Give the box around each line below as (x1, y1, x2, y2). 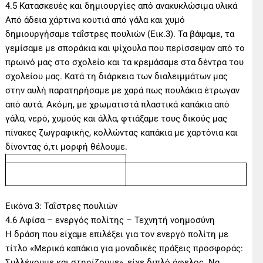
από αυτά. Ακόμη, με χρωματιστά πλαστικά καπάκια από (5, 99, 230, 110)
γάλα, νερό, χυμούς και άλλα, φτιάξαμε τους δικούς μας (5, 113, 228, 124)
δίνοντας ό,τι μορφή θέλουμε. (5, 141, 149, 153)
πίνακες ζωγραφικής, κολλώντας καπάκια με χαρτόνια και (5, 127, 238, 139)
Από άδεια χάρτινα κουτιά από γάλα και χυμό (5, 15, 186, 26)
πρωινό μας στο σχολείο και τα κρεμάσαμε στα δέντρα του (5, 57, 244, 68)
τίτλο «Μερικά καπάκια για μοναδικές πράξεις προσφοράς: (5, 243, 244, 254)
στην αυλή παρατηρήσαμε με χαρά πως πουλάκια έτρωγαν (5, 85, 240, 96)
